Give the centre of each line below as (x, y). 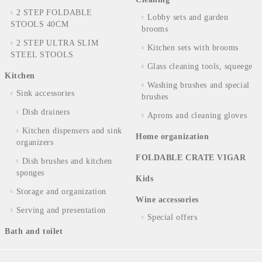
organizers (35, 142)
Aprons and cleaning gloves (197, 115)
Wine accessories (167, 199)
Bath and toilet (34, 231)
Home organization (173, 136)
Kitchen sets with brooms (193, 47)
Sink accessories (45, 93)
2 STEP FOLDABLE (54, 12)
